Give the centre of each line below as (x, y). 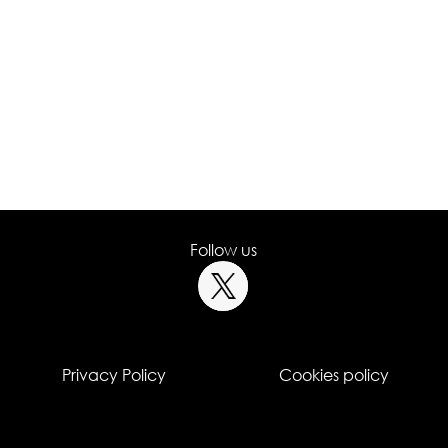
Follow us (224, 250)
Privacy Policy (114, 375)
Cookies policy (333, 375)
